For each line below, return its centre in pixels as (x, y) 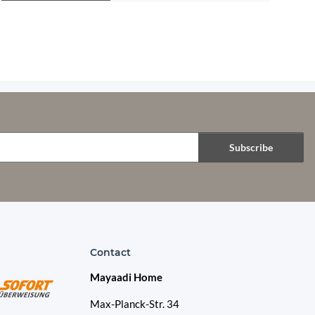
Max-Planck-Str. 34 (135, 304)
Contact (110, 253)
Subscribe (251, 147)
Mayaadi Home (126, 277)
